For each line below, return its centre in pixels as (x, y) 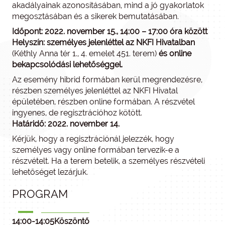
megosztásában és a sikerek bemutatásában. (95, 17)
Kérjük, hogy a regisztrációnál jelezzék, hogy (93, 139)
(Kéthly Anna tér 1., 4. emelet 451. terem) (85, 54)
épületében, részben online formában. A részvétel (103, 102)
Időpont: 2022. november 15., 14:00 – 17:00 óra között (110, 32)
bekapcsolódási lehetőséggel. (67, 65)
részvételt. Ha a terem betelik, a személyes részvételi (108, 161)
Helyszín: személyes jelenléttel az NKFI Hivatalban (103, 43)
